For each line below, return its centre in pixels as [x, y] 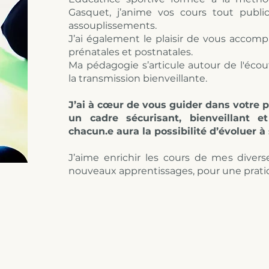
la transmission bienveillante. [138, 78]
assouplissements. [113, 26]
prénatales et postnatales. [131, 52]
